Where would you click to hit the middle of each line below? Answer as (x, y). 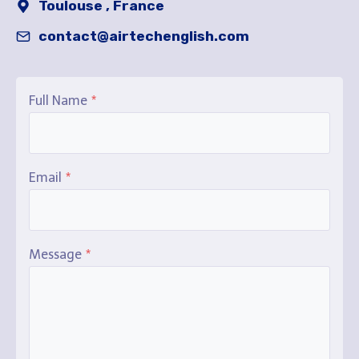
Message (55, 254)
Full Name (58, 101)
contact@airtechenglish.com (143, 36)
